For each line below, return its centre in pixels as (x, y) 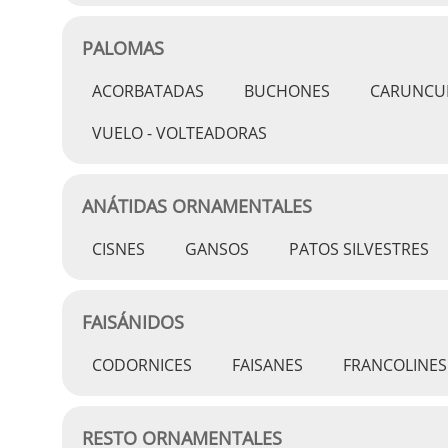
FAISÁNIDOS (133, 322)
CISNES (118, 249)
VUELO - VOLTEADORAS (179, 133)
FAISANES (267, 365)
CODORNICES (142, 365)
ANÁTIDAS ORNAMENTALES (197, 206)
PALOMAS (123, 48)
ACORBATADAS (148, 91)
